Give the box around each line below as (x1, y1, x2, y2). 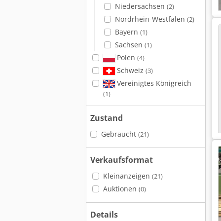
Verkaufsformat (90, 154, 153, 165)
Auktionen (103, 184, 139, 193)
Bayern (114, 27, 140, 37)
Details (90, 209, 118, 220)
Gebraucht (101, 129, 138, 139)
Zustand (90, 112, 123, 123)
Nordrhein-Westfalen (114, 14, 187, 24)
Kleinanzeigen (103, 171, 152, 181)
